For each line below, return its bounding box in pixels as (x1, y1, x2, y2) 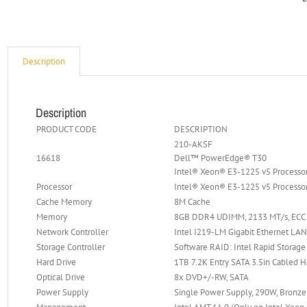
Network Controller (36, 226, 109, 238)
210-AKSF (174, 138, 213, 150)
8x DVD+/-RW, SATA (174, 271, 249, 283)
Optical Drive (36, 271, 86, 283)
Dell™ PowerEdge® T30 (174, 152, 267, 164)
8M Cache (174, 196, 211, 208)
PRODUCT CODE (36, 123, 97, 135)
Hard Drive (36, 256, 77, 268)
